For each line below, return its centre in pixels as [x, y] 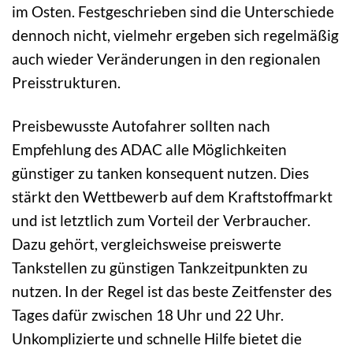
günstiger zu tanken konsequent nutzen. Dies [160, 173]
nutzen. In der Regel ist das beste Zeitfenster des [172, 291]
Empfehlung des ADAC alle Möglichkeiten [149, 149]
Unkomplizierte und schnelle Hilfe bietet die [157, 338]
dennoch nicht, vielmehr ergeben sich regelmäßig [175, 35]
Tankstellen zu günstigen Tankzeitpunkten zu [160, 267]
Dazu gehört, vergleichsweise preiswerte [147, 243]
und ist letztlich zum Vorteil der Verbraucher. [161, 220]
